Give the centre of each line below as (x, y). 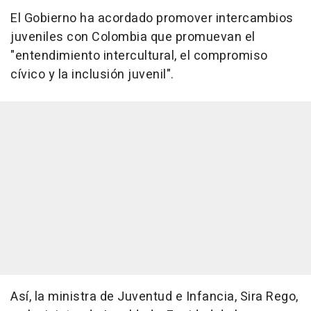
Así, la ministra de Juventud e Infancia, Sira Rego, (154, 297)
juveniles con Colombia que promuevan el (133, 37)
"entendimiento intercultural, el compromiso (139, 56)
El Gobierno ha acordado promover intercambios (152, 19)
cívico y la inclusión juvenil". (92, 75)
